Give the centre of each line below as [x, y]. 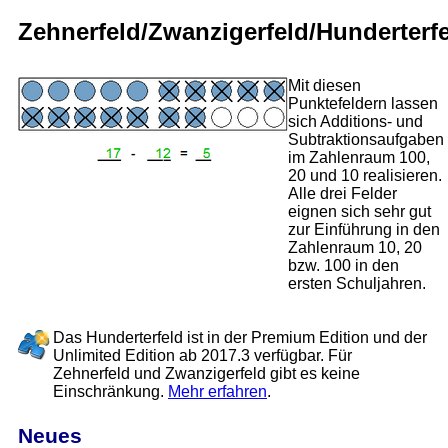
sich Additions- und [355, 122]
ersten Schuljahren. [357, 284]
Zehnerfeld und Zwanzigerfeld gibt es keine [206, 374]
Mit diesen [324, 86]
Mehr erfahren [217, 392]
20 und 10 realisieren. [365, 176]
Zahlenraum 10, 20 [355, 248]
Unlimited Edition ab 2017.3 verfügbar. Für [202, 356]
